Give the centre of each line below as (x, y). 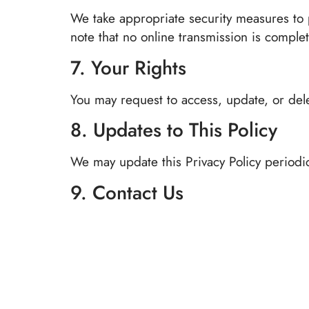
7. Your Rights (128, 68)
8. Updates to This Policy (174, 130)
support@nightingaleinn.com (168, 242)
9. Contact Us (127, 192)
